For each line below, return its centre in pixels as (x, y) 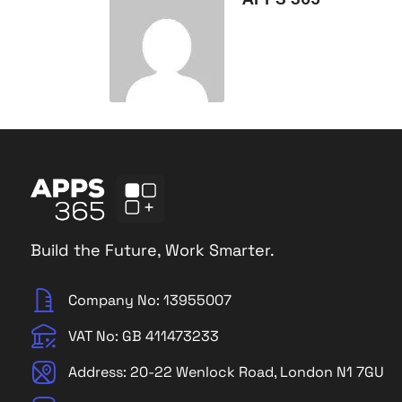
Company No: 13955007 (150, 301)
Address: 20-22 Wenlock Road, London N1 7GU (227, 372)
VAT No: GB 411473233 (144, 336)
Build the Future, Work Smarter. (152, 250)
